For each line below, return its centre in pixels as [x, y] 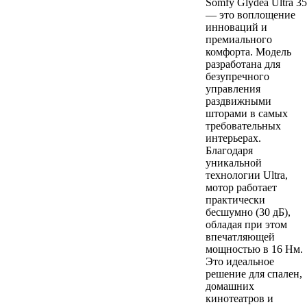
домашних [230, 286]
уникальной [234, 162]
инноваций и [236, 27]
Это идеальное [240, 261]
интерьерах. [233, 138]
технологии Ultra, [247, 175]
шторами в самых [247, 113]
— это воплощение [250, 14]
